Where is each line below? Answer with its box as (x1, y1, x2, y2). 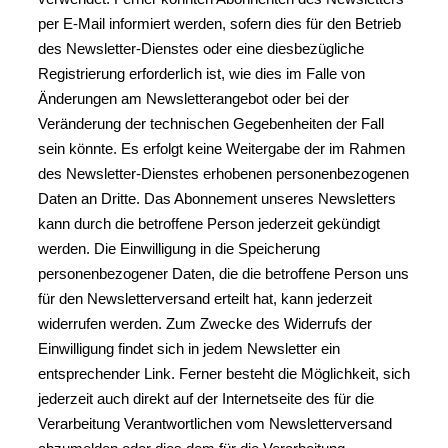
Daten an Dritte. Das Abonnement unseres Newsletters (38, 190, 396, 207)
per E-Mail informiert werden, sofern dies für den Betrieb (38, 15, 401, 32)
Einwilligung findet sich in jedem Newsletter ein (38, 340, 340, 357)
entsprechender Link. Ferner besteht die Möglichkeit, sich (38, 365, 410, 382)
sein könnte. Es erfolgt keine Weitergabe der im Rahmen (38, 140, 405, 157)
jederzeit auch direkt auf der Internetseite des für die (38, 390, 374, 407)
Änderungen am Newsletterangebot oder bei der (38, 90, 349, 107)
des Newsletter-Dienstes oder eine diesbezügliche (38, 40, 364, 57)
